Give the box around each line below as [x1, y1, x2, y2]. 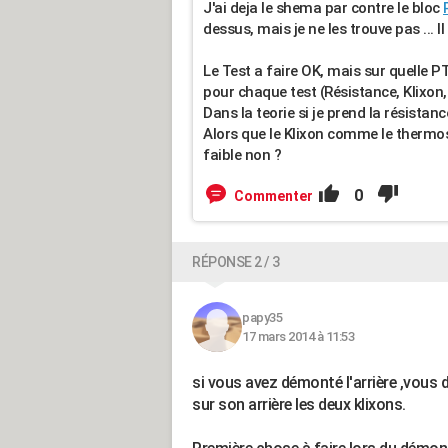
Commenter [234, 188, 313, 204]
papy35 [242, 310, 282, 325]
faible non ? [203, 146, 281, 164]
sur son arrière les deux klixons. [192, 395, 406, 414]
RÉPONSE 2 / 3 [192, 254, 280, 270]
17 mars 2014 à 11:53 [242, 329, 354, 344]
